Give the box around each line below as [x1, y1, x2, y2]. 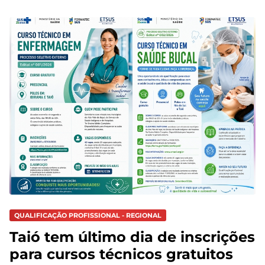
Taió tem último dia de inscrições [9, 228, 255, 245]
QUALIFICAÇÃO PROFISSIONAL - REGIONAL [14, 211, 161, 220]
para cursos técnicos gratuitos [9, 245, 233, 263]
